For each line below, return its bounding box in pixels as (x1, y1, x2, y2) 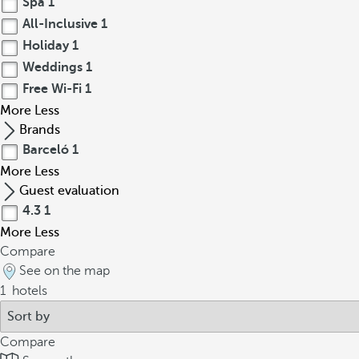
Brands (19, 123, 60, 137)
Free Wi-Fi (19, 82, 85, 96)
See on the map (19, 264, 110, 278)
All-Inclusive (19, 17, 101, 31)
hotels (9, 284, 47, 298)
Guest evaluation (19, 184, 119, 198)
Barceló (19, 143, 72, 157)
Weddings (19, 60, 86, 75)
